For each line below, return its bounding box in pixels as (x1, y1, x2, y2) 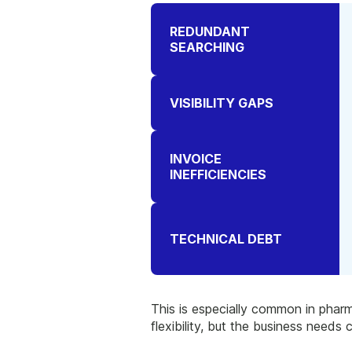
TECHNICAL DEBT (170, 231, 282, 247)
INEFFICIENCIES (170, 167, 266, 183)
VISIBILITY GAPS (170, 95, 273, 112)
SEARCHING (170, 39, 244, 56)
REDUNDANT (170, 24, 250, 40)
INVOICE (170, 151, 222, 167)
